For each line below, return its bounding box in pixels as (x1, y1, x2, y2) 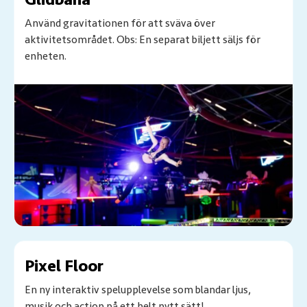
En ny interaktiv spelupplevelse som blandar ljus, (25, 283, 251, 297)
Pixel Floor (25, 256, 103, 277)
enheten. (25, 49, 66, 64)
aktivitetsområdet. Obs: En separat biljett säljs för (25, 33, 260, 47)
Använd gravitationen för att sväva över (25, 16, 215, 31)
